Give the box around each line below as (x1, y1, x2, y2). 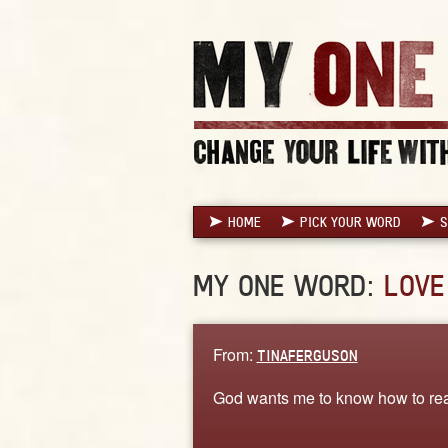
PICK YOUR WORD (299, 213, 401, 230)
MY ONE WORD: (192, 267, 384, 303)
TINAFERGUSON (256, 345, 358, 365)
